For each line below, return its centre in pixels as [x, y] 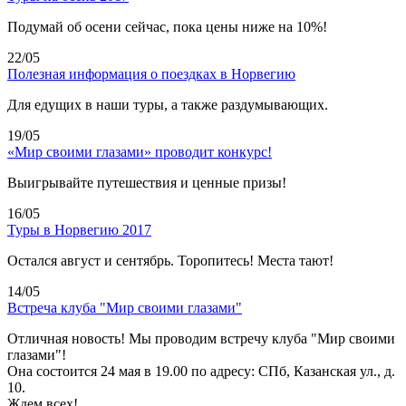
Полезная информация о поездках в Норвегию [151, 73]
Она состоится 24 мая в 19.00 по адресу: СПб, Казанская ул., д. [201, 371]
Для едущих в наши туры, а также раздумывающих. [168, 104]
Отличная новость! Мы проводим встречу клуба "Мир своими [201, 338]
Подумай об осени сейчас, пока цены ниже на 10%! [167, 26]
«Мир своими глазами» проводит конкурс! [140, 151]
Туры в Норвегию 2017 [79, 229]
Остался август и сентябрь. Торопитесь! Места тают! [170, 260]
